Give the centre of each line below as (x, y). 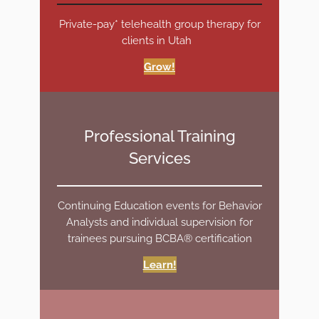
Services (159, 158)
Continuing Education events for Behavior (159, 205)
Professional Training (159, 136)
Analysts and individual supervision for (159, 221)
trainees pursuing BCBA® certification (159, 238)
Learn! (159, 265)
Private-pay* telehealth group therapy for (159, 23)
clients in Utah (159, 40)
